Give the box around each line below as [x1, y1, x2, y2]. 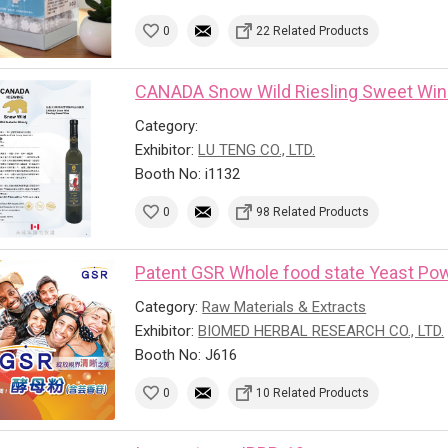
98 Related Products [256, 204, 370, 219]
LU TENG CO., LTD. [198, 140, 316, 159]
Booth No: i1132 [135, 164, 241, 183]
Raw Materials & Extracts [202, 297, 367, 316]
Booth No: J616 [135, 345, 238, 364]
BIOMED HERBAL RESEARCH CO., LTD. [198, 321, 445, 340]
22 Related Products [256, 23, 370, 38]
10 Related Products [256, 385, 370, 400]
